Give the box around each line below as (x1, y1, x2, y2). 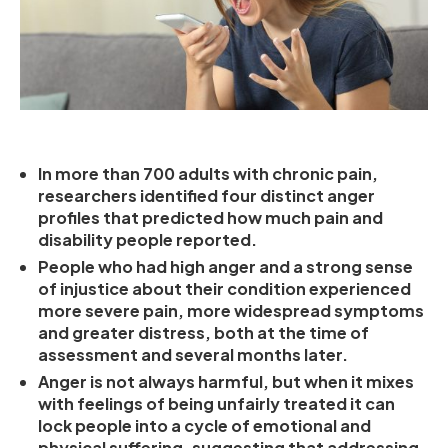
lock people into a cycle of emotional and (38, 414, 371, 436)
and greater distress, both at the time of (38, 321, 369, 343)
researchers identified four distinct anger (38, 184, 375, 206)
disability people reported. (38, 228, 257, 250)
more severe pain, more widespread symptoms (38, 299, 424, 321)
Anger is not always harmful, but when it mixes (38, 370, 414, 392)
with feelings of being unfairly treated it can (38, 392, 395, 414)
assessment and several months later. (38, 343, 351, 365)
